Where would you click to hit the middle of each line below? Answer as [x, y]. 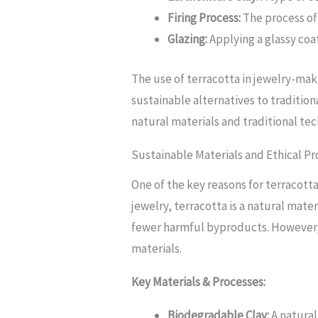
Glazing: [188, 39]
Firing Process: [204, 18]
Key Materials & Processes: [199, 281]
